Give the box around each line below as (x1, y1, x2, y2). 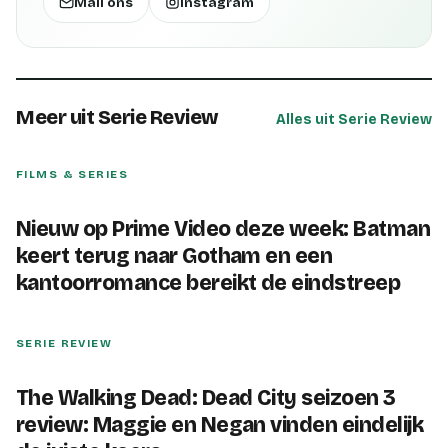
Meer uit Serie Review (16, 105, 219, 129)
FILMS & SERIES (16, 168, 129, 181)
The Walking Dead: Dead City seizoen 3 (16, 385, 396, 411)
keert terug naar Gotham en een (16, 243, 333, 269)
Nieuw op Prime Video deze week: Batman (16, 216, 431, 242)
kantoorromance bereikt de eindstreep (16, 270, 401, 296)
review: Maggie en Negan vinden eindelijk (16, 412, 424, 438)
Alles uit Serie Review (276, 111, 432, 128)
